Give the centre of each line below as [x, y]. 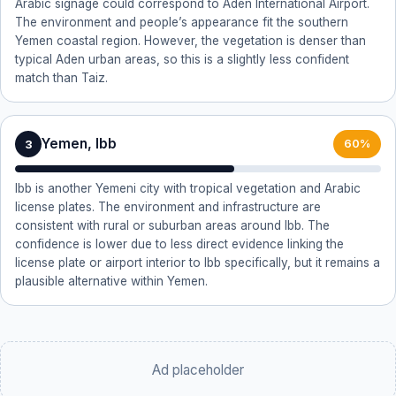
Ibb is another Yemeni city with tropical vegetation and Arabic [188, 188]
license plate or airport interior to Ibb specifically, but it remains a [198, 263]
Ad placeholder [198, 370]
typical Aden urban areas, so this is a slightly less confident [182, 59]
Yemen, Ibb [79, 144]
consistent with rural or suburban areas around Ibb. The [172, 225]
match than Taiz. [61, 78]
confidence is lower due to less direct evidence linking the [179, 244]
